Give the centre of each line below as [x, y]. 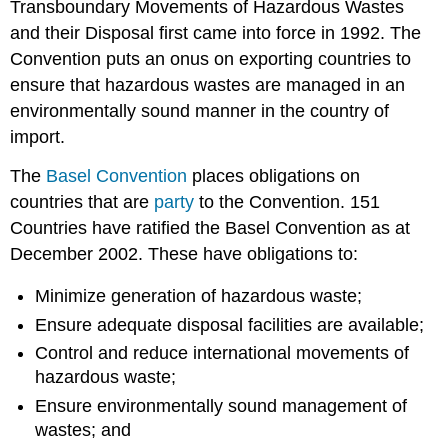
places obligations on [274, 175]
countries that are [82, 201]
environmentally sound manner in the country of [200, 111]
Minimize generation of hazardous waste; [199, 296]
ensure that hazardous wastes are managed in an [208, 85]
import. [38, 137]
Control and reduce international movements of [222, 353]
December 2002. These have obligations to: [184, 253]
